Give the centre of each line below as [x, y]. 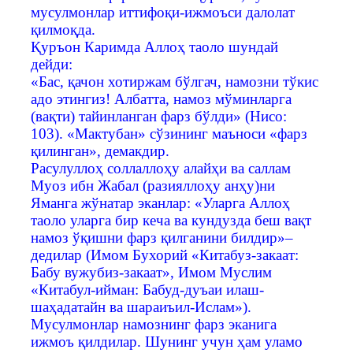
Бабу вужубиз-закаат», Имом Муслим [151, 272]
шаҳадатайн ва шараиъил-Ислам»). [141, 307]
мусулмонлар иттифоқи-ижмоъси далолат [163, 12]
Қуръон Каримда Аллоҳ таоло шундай [154, 46]
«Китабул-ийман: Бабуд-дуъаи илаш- [147, 289]
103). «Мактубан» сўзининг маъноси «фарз [169, 133]
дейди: [52, 64]
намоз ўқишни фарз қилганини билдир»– [162, 237]
